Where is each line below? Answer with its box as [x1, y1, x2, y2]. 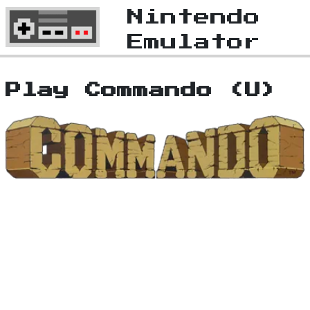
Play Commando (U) [6, 82, 277, 99]
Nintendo [127, 9, 260, 26]
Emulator [127, 34, 260, 51]
